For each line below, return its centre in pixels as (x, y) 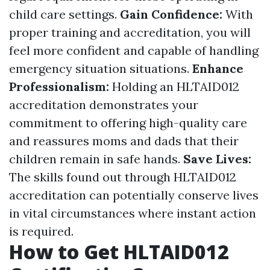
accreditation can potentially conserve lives (134, 195)
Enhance (218, 68)
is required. (41, 231)
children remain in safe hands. (96, 159)
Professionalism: (61, 86)
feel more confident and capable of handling (134, 50)
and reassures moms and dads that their (124, 141)
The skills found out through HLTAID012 (123, 177)
